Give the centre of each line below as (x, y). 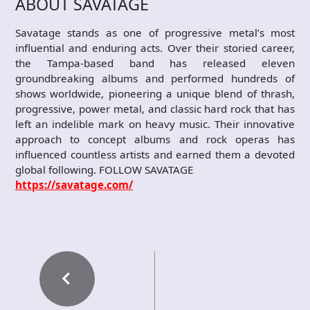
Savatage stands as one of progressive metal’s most (155, 32)
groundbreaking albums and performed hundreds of (155, 78)
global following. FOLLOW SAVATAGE (104, 169)
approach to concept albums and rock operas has (155, 139)
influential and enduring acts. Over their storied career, (155, 47)
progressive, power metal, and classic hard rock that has (155, 108)
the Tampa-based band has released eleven (155, 63)
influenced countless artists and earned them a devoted (155, 154)
